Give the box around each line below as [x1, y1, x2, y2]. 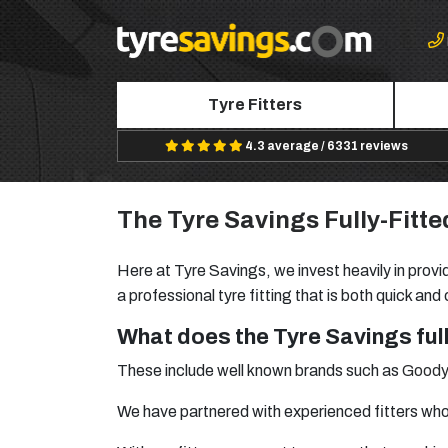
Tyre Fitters [207, 96, 302, 113]
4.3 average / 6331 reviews [245, 139, 409, 153]
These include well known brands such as [117, 362, 402, 379]
